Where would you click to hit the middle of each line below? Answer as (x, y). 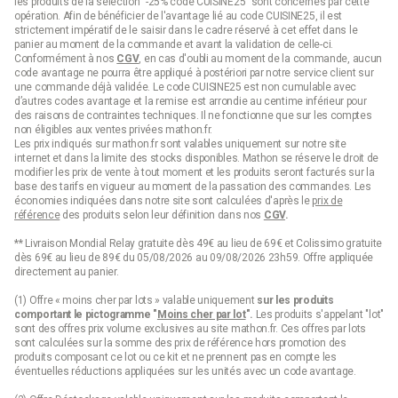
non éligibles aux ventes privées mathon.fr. (115, 129)
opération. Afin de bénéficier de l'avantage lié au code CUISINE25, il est (179, 16)
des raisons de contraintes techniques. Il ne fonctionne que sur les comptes (193, 115)
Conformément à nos (66, 58)
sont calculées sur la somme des (95, 342)
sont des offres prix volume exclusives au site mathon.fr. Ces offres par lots (190, 328)
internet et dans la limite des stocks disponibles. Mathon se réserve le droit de (197, 158)
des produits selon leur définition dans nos (162, 215)
